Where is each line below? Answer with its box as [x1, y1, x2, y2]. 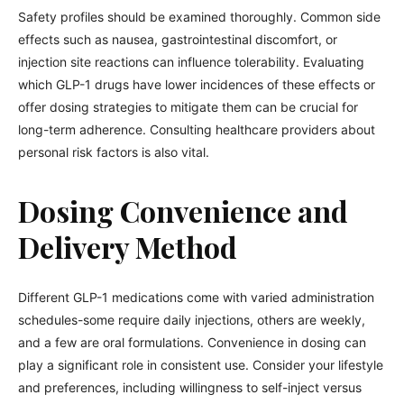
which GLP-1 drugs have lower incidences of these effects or [18, 77, 375, 92]
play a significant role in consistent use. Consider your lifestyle [18, 357, 383, 372]
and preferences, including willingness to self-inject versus [18, 380, 362, 395]
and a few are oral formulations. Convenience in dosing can [18, 335, 366, 350]
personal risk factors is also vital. [18, 144, 209, 160]
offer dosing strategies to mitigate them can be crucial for [18, 99, 358, 115]
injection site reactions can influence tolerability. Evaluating [18, 54, 364, 69]
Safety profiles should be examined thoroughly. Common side [18, 9, 381, 24]
